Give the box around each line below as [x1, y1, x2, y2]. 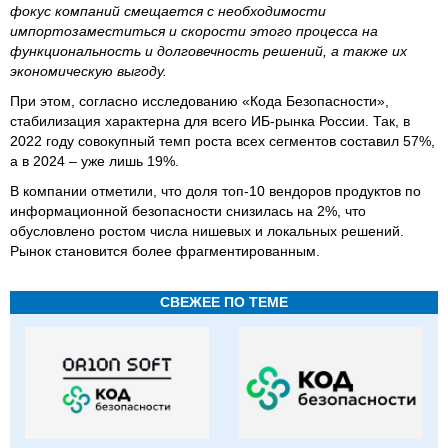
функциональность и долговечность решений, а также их [10, 42, 407, 59]
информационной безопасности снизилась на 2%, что [10, 202, 366, 219]
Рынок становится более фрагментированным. [10, 242, 320, 259]
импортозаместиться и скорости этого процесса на [10, 22, 378, 39]
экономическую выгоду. [10, 62, 167, 79]
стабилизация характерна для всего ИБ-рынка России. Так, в [10, 112, 410, 129]
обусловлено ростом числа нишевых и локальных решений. [10, 222, 404, 239]
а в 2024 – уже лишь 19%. [10, 152, 179, 169]
